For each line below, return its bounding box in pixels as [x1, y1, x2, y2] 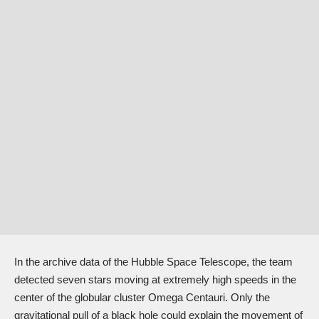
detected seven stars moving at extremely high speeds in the [14, 273, 296, 286]
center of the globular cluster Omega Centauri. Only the [14, 291, 270, 303]
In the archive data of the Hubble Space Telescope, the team [14, 255, 293, 268]
